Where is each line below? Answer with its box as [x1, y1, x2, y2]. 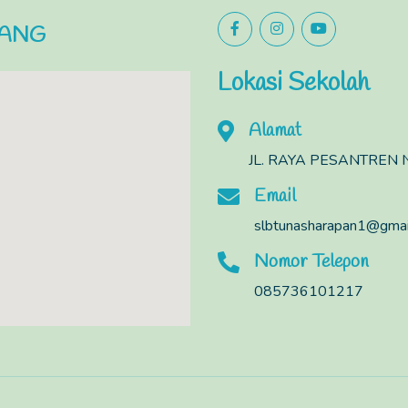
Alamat [249, 118, 301, 144]
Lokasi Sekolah [218, 66, 369, 101]
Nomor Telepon [254, 250, 369, 275]
